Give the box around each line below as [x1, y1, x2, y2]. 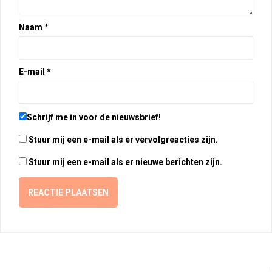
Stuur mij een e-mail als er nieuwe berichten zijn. [29, 157, 222, 167]
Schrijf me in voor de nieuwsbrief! [27, 112, 161, 122]
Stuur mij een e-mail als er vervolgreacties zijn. [29, 134, 218, 144]
